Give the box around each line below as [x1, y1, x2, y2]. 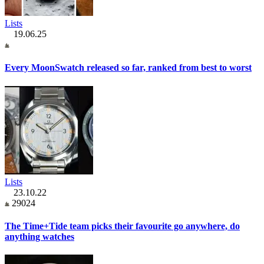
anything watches [5, 231, 74, 242]
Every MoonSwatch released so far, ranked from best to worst [5, 62, 252, 73]
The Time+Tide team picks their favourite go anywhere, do [5, 220, 240, 231]
